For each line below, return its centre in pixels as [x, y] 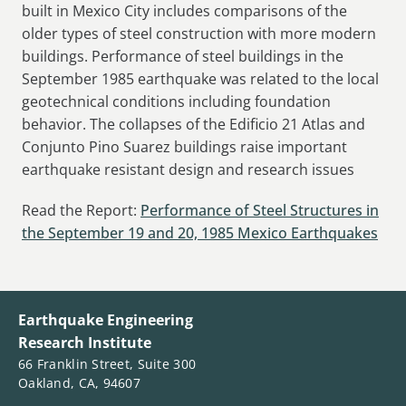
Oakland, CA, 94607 [80, 382]
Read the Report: [81, 210]
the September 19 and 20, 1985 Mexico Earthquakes [200, 232]
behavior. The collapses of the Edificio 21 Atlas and [193, 125]
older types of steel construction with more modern [199, 34]
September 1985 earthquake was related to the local [200, 79]
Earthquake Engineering [106, 319]
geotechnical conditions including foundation [176, 102]
